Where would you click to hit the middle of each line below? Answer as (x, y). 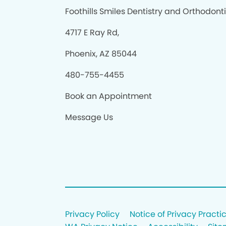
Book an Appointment (108, 96)
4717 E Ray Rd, (92, 33)
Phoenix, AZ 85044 (101, 54)
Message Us (89, 117)
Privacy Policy (92, 214)
